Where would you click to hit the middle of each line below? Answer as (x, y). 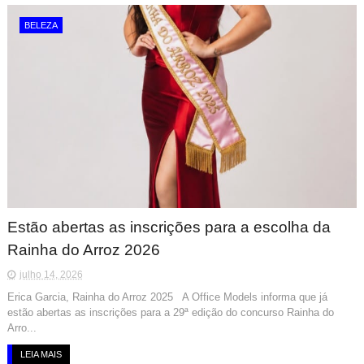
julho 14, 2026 (51, 274)
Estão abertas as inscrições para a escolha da (169, 227)
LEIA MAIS (41, 354)
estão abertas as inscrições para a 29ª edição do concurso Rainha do (170, 312)
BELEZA (41, 25)
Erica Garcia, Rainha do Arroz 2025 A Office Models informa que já (167, 297)
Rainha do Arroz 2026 (83, 249)
